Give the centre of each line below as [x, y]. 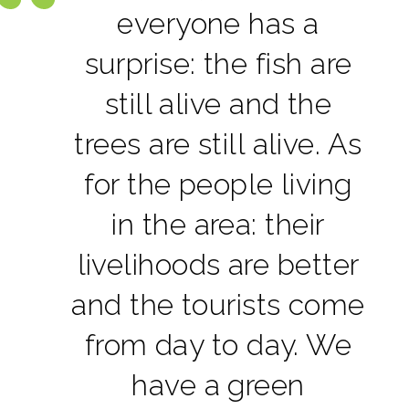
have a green [218, 384]
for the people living [218, 184]
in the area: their [218, 224]
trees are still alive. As [218, 143]
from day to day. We [218, 344]
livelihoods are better [218, 264]
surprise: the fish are [218, 63]
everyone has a [218, 23]
